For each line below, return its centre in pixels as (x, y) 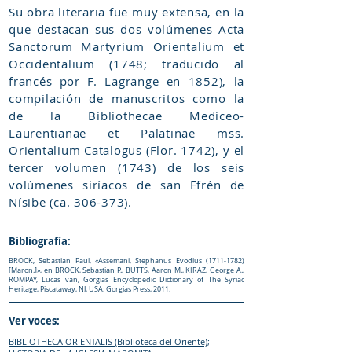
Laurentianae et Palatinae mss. (126, 133)
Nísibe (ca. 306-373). (70, 202)
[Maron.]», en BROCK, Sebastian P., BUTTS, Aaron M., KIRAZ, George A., (126, 270)
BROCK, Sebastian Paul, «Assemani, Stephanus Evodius (107, 261)
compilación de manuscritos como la (126, 98)
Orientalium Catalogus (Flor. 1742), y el (126, 150)
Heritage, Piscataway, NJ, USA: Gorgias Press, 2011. (90, 289)
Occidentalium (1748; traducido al (126, 64)
